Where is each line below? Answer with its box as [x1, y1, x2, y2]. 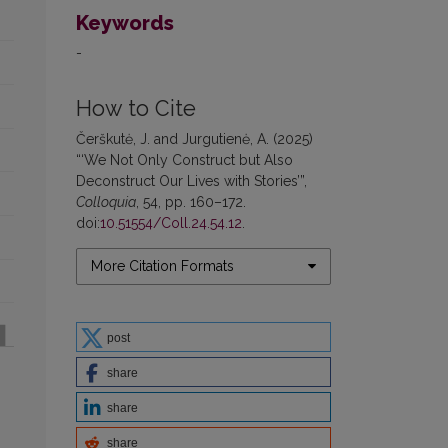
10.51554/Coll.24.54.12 [100, 214, 242, 231]
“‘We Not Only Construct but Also [76, 151, 293, 168]
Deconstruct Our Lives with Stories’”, [76, 172, 307, 189]
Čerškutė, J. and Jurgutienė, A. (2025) [76, 130, 313, 147]
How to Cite [76, 95, 196, 121]
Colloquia [76, 193, 136, 210]
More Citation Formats [91, 257, 234, 274]
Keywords [76, 10, 174, 35]
